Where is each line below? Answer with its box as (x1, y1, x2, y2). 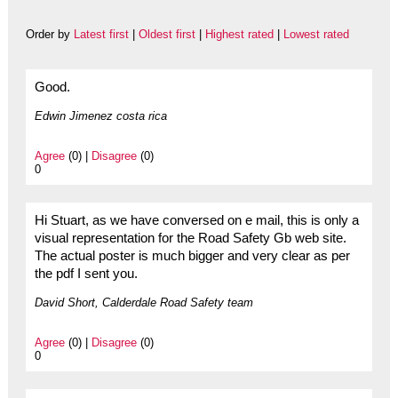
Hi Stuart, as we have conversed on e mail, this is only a (34, 213, 359, 228)
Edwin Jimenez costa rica (34, 109, 167, 123)
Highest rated (204, 28, 274, 42)
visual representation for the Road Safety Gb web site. (34, 231, 346, 246)
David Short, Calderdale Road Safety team (34, 296, 253, 310)
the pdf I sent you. (34, 267, 138, 282)
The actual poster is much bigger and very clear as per (34, 249, 350, 264)
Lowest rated (283, 28, 349, 42)
